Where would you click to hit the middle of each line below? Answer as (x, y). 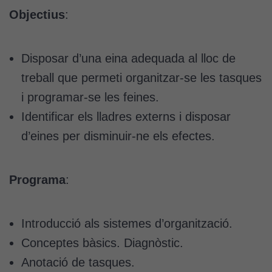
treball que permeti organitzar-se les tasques (141, 77)
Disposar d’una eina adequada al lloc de (128, 58)
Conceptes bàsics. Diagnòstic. (102, 243)
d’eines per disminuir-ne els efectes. (118, 136)
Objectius (37, 14)
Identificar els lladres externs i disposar (126, 116)
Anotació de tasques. (78, 262)
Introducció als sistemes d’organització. (127, 223)
